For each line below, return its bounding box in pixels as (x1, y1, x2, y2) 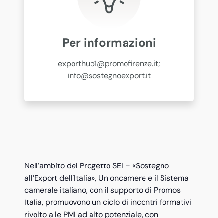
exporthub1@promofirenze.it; (58, 58, 160, 69)
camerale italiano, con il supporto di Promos (24, 185, 181, 196)
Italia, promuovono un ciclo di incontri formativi (24, 197, 191, 208)
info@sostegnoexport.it (67, 71, 151, 81)
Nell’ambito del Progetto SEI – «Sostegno (24, 161, 169, 171)
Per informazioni (62, 35, 156, 51)
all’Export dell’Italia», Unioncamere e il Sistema (24, 173, 189, 183)
